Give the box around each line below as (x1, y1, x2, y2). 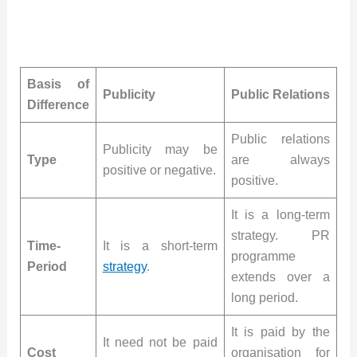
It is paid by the (230, 324, 330, 339)
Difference (26, 97, 89, 112)
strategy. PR (230, 228, 330, 242)
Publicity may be (102, 142, 218, 156)
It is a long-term (230, 207, 330, 222)
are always (230, 152, 330, 167)
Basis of (26, 76, 89, 91)
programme (230, 249, 296, 263)
